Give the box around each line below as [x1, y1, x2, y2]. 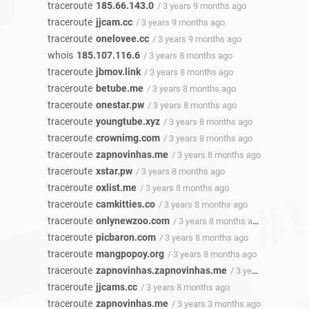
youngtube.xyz [96, 116, 160, 127]
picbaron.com [96, 232, 156, 243]
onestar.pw [96, 99, 144, 110]
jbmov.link [96, 66, 141, 77]
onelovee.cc [96, 33, 149, 44]
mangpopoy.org [96, 248, 164, 259]
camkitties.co [96, 199, 155, 210]
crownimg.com [96, 132, 160, 143]
